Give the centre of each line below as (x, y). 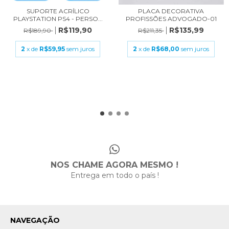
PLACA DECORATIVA (171, 11)
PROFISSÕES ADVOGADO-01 (171, 19)
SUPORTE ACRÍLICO (58, 11)
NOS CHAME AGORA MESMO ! (114, 165)
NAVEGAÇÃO (35, 221)
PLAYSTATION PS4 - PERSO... (58, 19)
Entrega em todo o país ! (114, 176)
